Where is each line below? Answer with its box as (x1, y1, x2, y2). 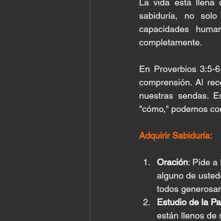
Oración (157, 157, 188, 167)
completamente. (139, 37, 202, 47)
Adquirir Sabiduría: (139, 130, 212, 141)
